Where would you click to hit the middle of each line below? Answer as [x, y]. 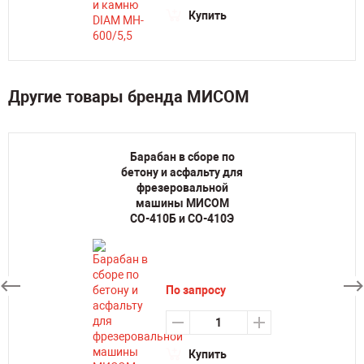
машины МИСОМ [182, 203]
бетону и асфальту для [182, 172]
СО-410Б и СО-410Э [182, 219]
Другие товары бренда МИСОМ [129, 97]
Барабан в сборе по [182, 157]
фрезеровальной [182, 188]
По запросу [196, 290]
